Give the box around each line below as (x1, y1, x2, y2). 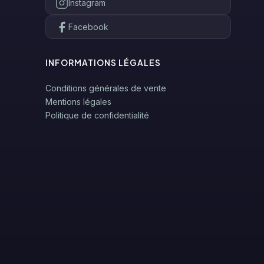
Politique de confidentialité (45, 110, 149, 120)
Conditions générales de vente (45, 83, 166, 93)
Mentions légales (45, 97, 111, 107)
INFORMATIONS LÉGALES (45, 57, 161, 68)
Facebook (68, 22, 108, 32)
